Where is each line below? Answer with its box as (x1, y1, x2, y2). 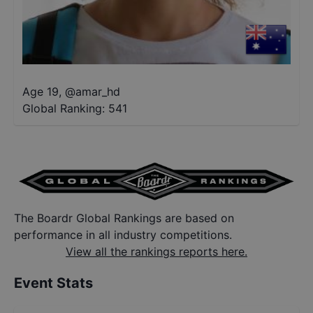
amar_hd (75, 85, 120, 99)
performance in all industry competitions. (14, 228, 232, 242)
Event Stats (14, 275, 93, 292)
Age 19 (22, 85, 59, 99)
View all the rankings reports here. (66, 245, 247, 259)
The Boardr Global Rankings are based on (14, 211, 234, 226)
